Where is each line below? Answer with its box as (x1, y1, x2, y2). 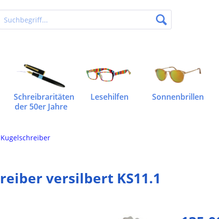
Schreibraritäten (14, 91, 74, 102)
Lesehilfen (90, 91, 129, 102)
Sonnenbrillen (152, 91, 204, 102)
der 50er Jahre (15, 101, 67, 112)
